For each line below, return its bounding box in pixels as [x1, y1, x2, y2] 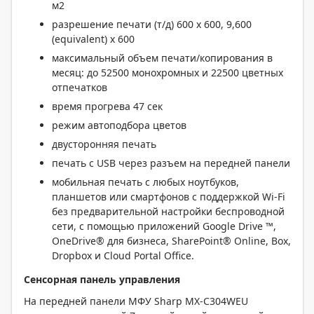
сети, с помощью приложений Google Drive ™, [52, 219, 276, 233]
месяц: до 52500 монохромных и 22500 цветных [52, 66, 283, 79]
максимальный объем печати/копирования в [52, 51, 273, 64]
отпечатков [52, 81, 107, 94]
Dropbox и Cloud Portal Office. [52, 249, 194, 262]
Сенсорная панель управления [24, 273, 180, 286]
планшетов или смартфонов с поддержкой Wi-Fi [52, 190, 285, 203]
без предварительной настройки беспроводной [52, 205, 285, 218]
